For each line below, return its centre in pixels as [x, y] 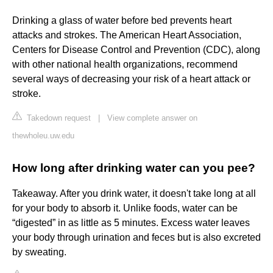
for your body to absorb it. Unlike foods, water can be [125, 208]
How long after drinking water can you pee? [134, 168]
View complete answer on [152, 118]
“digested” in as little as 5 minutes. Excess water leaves [131, 223]
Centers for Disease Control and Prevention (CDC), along [136, 50]
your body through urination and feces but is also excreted [136, 238]
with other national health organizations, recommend [125, 65]
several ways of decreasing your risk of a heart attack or [131, 79]
